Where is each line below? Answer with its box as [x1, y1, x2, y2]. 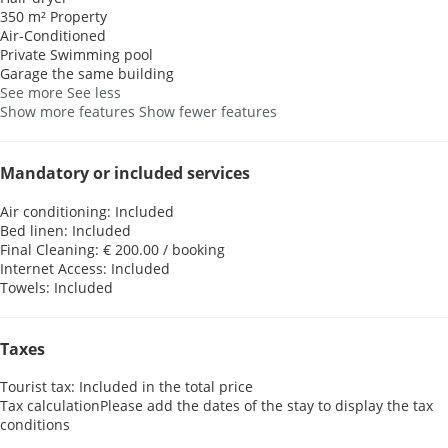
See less [67, 83, 121, 103]
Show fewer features [139, 102, 277, 122]
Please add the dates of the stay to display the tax [100, 396, 433, 416]
